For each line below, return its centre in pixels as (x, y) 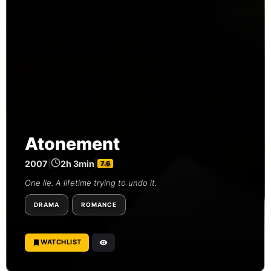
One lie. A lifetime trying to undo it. (91, 182)
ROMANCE (99, 205)
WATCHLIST (61, 242)
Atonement (72, 143)
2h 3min (77, 163)
